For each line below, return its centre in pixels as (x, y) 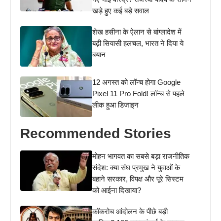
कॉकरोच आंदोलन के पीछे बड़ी (130, 212)
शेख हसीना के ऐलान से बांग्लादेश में (137, 32)
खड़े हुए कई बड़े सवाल (121, 10)
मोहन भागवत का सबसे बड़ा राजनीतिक (141, 156)
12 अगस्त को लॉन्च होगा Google (137, 82)
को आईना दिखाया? (117, 190)
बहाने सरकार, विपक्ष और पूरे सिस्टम (138, 179)
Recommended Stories (96, 134)
